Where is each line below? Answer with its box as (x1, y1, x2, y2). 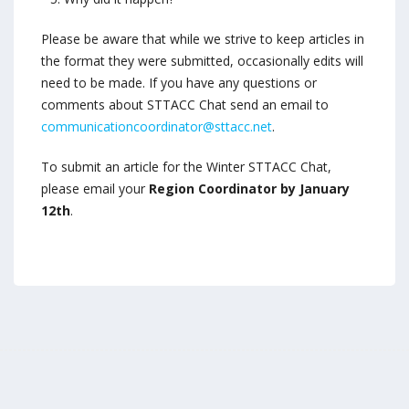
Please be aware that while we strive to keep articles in (41, 30, 364, 47)
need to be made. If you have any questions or (41, 74, 317, 91)
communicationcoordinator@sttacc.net (41, 118, 272, 135)
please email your (41, 180, 149, 197)
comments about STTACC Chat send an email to (41, 96, 329, 113)
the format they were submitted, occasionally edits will (41, 52, 363, 69)
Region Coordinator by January (149, 180, 350, 197)
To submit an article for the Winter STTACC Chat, (41, 158, 331, 175)
